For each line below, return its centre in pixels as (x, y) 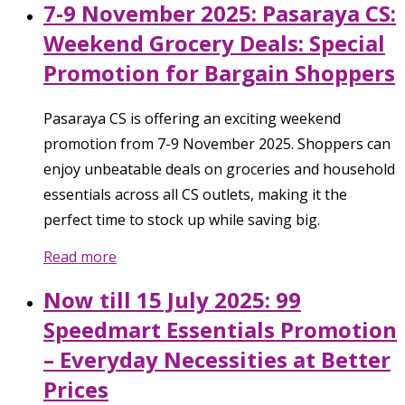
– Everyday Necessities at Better (217, 360)
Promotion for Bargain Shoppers (219, 73)
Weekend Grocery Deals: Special (214, 43)
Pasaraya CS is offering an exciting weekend (192, 119)
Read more (80, 257)
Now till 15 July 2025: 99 (172, 300)
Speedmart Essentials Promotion (220, 330)
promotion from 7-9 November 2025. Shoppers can (217, 144)
